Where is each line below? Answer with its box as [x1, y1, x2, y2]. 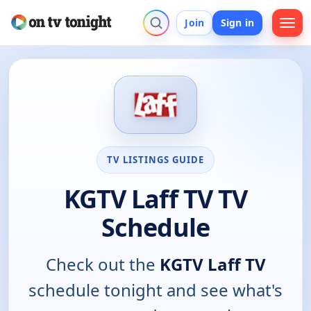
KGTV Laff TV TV [63, 181, 248, 216]
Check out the [45, 252, 160, 276]
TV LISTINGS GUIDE [106, 153, 205, 166]
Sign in [221, 15, 254, 29]
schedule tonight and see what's [28, 278, 283, 301]
